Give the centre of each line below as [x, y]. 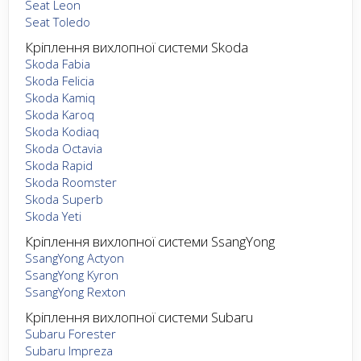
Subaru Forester [71, 333]
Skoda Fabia [58, 63]
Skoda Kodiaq [62, 131]
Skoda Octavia [64, 148]
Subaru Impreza [69, 350]
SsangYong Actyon [75, 257]
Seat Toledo [58, 21]
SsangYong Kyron [72, 274]
